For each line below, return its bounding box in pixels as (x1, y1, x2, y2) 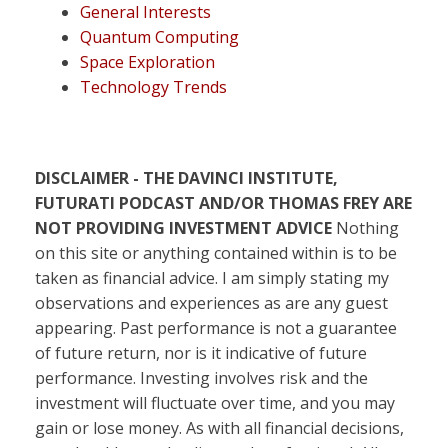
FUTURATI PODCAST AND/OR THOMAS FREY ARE (35, 192, 412, 214)
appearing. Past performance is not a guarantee (35, 317, 397, 339)
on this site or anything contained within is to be (35, 242, 397, 264)
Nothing (332, 217, 399, 239)
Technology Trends (80, 76, 227, 98)
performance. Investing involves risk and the (35, 367, 368, 389)
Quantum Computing (80, 26, 239, 48)
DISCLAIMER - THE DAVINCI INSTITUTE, (35, 167, 338, 189)
